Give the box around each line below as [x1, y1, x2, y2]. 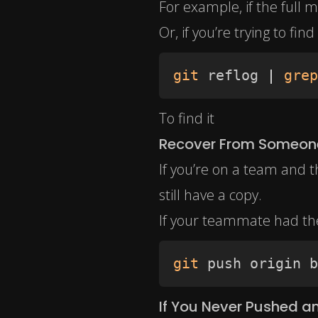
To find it [159, 109, 214, 128]
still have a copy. [159, 185, 262, 205]
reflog [199, 67, 267, 84]
